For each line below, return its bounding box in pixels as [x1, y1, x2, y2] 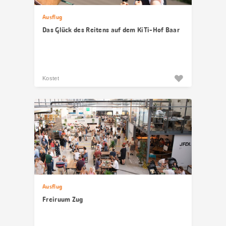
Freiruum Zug [42, 195, 83, 204]
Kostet [42, 75, 59, 81]
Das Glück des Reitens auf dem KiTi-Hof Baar [42, 25, 180, 34]
